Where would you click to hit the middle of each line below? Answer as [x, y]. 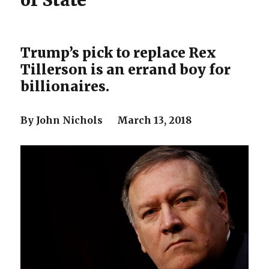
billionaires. [65, 86]
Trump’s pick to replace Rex [119, 53]
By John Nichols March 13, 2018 [106, 120]
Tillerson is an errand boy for [126, 69]
